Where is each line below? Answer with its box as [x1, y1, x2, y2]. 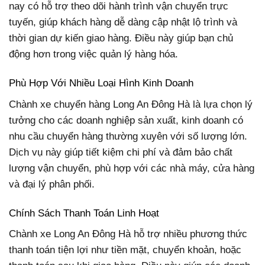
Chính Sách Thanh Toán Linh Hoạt [9, 207, 159, 219]
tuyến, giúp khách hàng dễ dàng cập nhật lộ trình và [9, 17, 237, 28]
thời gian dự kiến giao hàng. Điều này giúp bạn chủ [9, 33, 233, 44]
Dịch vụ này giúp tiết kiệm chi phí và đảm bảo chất [9, 146, 232, 158]
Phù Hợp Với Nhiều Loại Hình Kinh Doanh [9, 77, 193, 89]
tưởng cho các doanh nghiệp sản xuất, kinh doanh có [9, 114, 243, 126]
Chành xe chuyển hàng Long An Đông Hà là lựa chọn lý [9, 98, 253, 110]
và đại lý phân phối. [9, 178, 95, 190]
